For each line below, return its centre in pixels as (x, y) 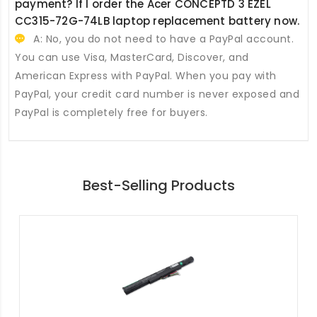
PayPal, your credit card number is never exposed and (157, 94)
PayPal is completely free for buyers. (111, 113)
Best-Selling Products (158, 186)
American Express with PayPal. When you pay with (146, 76)
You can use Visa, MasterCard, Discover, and (132, 58)
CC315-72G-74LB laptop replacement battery (143, 21)
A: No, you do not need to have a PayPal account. (162, 39)
